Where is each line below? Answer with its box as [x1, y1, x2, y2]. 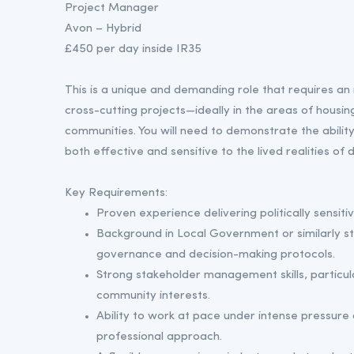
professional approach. [96, 330, 222, 343]
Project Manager [65, 2, 159, 14]
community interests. [96, 289, 210, 302]
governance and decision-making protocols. [96, 248, 335, 261]
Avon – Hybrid [65, 22, 141, 35]
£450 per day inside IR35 [65, 43, 201, 55]
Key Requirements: [65, 186, 168, 199]
